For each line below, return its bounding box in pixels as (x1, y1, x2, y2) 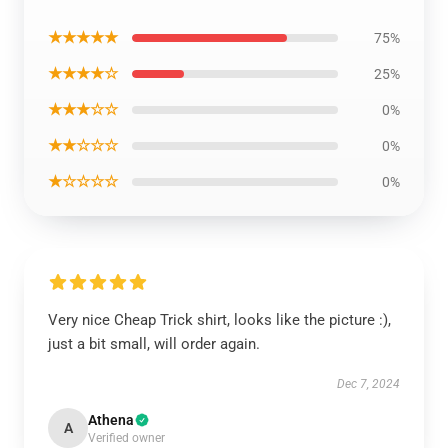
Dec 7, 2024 (337, 377, 400, 391)
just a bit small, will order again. (48, 335, 260, 353)
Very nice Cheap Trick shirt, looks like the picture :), (48, 311, 391, 329)
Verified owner (88, 431, 165, 445)
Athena (88, 412, 134, 428)
